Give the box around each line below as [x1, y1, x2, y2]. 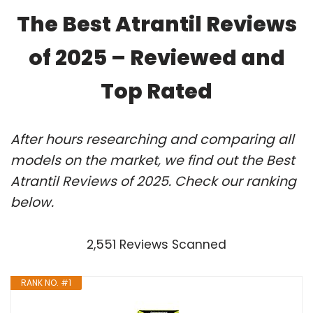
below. [10, 192, 54, 212]
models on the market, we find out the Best [10, 150, 295, 170]
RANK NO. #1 [21, 276, 71, 289]
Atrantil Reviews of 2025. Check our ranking [10, 171, 296, 191]
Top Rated [101, 76, 212, 106]
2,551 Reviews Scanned [87, 235, 226, 253]
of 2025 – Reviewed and [28, 43, 285, 73]
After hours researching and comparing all [10, 129, 294, 149]
